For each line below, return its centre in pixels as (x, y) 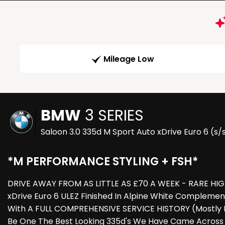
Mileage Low (129, 59)
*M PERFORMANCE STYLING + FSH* (103, 162)
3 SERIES (112, 116)
